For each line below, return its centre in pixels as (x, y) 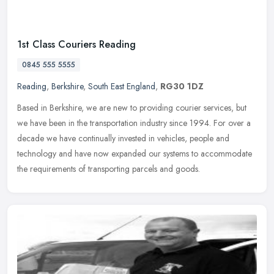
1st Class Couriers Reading (76, 45)
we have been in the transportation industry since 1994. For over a (134, 123)
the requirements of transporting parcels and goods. (109, 169)
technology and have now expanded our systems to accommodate (135, 154)
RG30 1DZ (182, 87)
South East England (122, 87)
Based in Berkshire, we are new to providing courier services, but (132, 108)
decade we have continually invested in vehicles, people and (123, 139)
